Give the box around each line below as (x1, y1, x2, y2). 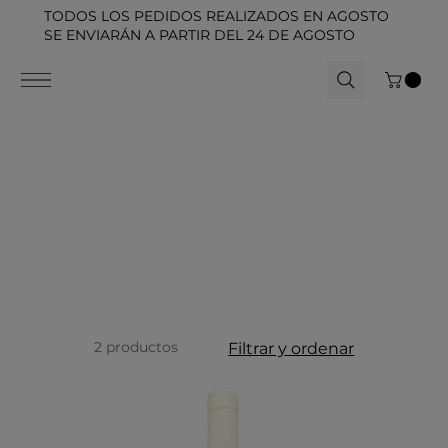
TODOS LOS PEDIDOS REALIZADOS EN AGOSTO (44, 7, 390, 26)
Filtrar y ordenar (228, 338, 355, 358)
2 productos (93, 337, 178, 356)
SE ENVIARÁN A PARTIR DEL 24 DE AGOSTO (44, 26, 356, 45)
